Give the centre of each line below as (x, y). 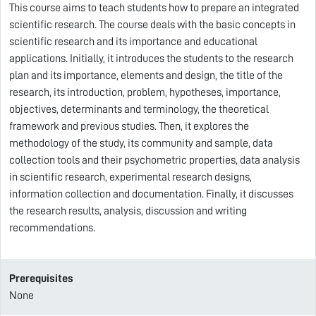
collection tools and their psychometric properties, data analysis (154, 160)
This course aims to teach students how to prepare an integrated (154, 8)
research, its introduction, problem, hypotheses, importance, (145, 92)
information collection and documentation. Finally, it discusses (151, 194)
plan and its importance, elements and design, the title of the (146, 75)
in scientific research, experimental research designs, (130, 177)
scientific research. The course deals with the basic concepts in (152, 25)
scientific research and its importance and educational (133, 42)
